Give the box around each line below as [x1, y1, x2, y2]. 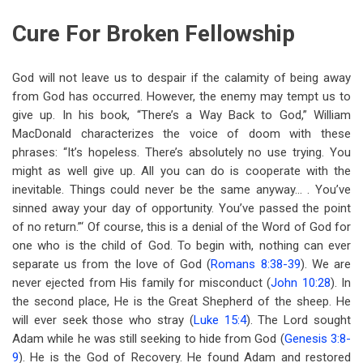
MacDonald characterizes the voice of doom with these [12, 126, 351, 141]
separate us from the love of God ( [12, 257, 211, 271]
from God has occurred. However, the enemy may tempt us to [12, 89, 351, 104]
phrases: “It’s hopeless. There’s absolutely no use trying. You [12, 145, 351, 160]
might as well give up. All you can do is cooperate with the [12, 164, 351, 178]
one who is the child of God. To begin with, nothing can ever [12, 238, 351, 253]
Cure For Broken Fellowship [12, 20, 295, 47]
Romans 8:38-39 [211, 257, 301, 271]
